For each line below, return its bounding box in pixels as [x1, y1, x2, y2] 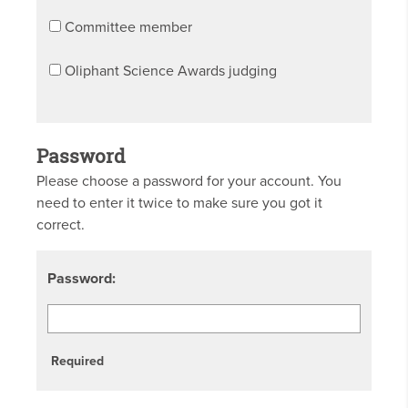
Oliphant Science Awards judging [65, 62, 277, 81]
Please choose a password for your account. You [36, 172, 342, 191]
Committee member [65, 18, 192, 37]
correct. [36, 216, 85, 235]
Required [51, 353, 104, 370]
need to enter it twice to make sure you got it [36, 194, 322, 213]
